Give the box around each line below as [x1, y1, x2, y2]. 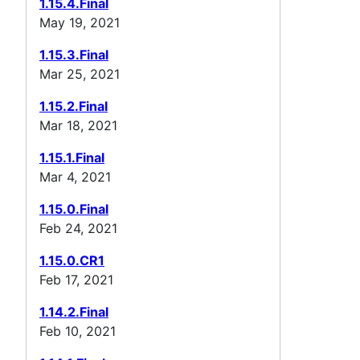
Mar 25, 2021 [39, 65, 120, 82]
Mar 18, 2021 [39, 117, 117, 133]
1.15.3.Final [39, 46, 108, 63]
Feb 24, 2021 [39, 219, 117, 236]
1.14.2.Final [39, 303, 108, 320]
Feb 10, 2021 [39, 322, 116, 339]
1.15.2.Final [39, 97, 108, 114]
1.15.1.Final [39, 149, 104, 166]
